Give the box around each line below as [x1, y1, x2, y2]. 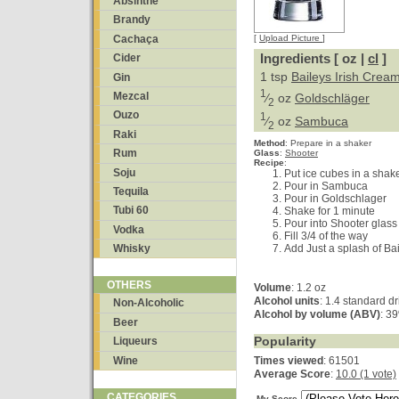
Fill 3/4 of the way [284, 230, 368, 242]
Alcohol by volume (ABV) [254, 308, 380, 321]
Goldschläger [295, 90, 370, 105]
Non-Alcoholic [113, 297, 184, 310]
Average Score [254, 368, 330, 380]
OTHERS [107, 279, 151, 292]
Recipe [254, 158, 284, 167]
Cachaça [113, 32, 159, 45]
